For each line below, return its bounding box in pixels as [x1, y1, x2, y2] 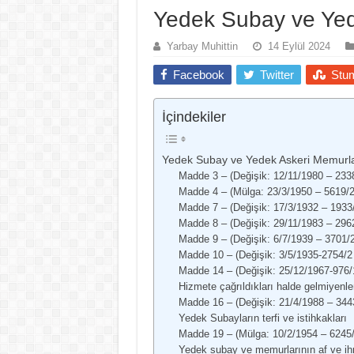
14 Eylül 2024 [267, 40, 330, 52]
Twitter [259, 67, 294, 81]
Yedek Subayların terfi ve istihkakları [178, 311, 347, 324]
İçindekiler [161, 108, 226, 125]
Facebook [172, 67, 224, 81]
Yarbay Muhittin [166, 40, 238, 52]
